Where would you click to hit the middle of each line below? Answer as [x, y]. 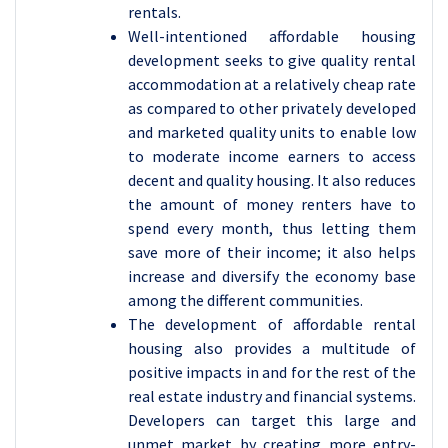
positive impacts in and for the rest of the [272, 372]
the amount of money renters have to [272, 204]
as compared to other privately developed [272, 108]
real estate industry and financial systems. [272, 396]
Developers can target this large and [272, 420]
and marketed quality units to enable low [272, 132]
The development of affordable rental [272, 324]
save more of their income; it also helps [272, 252]
